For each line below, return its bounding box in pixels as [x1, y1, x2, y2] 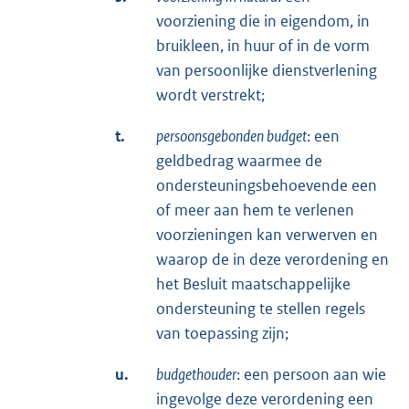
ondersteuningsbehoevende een [156, 174, 377, 195]
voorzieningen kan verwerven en [156, 224, 378, 245]
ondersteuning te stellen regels [156, 298, 365, 319]
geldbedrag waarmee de [156, 150, 322, 171]
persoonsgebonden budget [156, 125, 307, 146]
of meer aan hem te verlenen [156, 199, 354, 220]
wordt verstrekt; [156, 84, 265, 105]
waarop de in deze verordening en [156, 248, 389, 269]
